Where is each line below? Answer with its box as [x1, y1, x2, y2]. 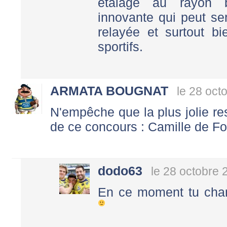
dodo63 [98, 163, 142, 178]
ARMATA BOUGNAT [50, 84, 168, 98]
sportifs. [98, 40, 143, 54]
